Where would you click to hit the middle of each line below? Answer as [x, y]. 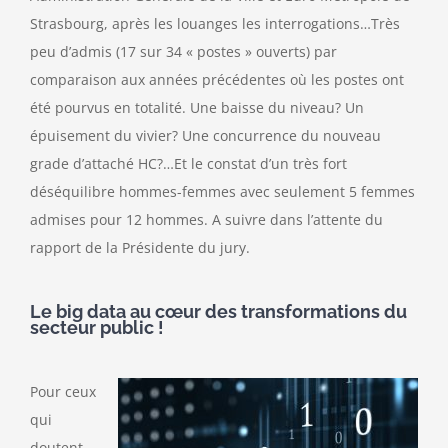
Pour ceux [63, 391]
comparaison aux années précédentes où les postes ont [217, 80]
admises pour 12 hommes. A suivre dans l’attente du [206, 220]
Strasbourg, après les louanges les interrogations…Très [215, 24]
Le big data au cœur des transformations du [218, 311]
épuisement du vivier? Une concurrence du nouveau [205, 136]
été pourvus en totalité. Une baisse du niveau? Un [197, 108]
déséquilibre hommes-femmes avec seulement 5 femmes [222, 192]
